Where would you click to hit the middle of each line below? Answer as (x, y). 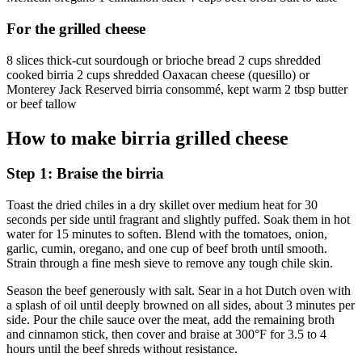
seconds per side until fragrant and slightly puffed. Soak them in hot (178, 220)
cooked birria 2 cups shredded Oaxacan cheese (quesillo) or (158, 74)
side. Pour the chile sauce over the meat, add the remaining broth (170, 320)
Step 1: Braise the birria (85, 174)
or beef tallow (42, 103)
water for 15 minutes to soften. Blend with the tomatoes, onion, (167, 234)
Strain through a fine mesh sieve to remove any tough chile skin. (170, 263)
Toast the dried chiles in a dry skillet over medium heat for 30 (162, 205)
